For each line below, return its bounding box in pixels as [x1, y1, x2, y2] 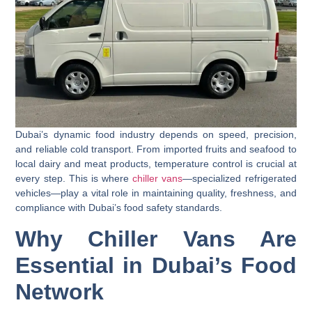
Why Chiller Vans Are [15, 226, 297, 251]
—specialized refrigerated [182, 173, 297, 185]
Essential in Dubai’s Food [15, 252, 297, 278]
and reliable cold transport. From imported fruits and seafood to [15, 143, 297, 155]
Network [15, 279, 104, 304]
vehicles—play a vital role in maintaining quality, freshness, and [15, 187, 297, 199]
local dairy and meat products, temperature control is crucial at [15, 158, 297, 170]
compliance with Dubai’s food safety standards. [15, 202, 223, 214]
